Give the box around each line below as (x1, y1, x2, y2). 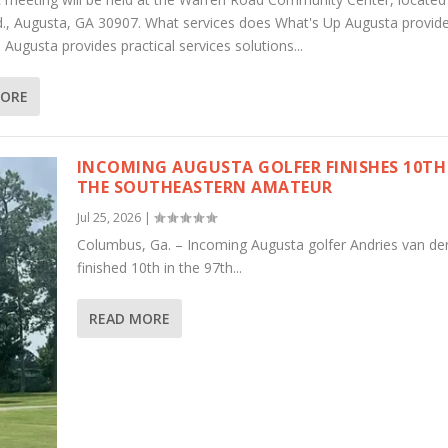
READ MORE (88, 309, 170, 329)
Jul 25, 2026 (76, 209, 141, 227)
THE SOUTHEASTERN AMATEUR (76, 176, 333, 199)
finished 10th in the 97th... (76, 258, 242, 278)
